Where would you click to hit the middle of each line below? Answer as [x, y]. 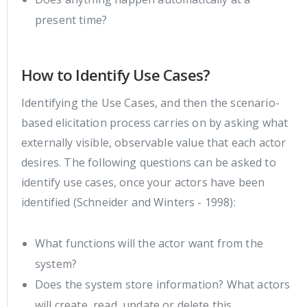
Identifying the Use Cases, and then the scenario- [150, 102]
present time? [71, 20]
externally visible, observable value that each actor [154, 142]
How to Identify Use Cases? [116, 75]
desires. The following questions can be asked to [149, 162]
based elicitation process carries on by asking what [155, 122]
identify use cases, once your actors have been [143, 182]
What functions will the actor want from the [149, 243]
